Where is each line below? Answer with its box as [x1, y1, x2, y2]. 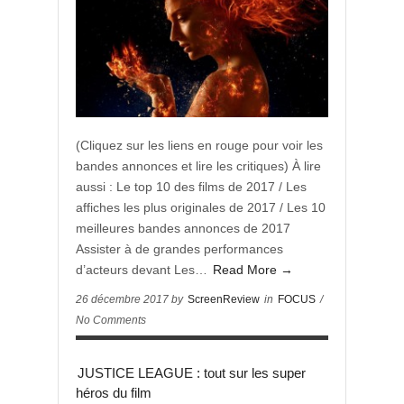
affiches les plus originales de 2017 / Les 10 [76, 200, 326, 215]
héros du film [76, 385, 151, 400]
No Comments [76, 314, 146, 326]
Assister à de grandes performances [76, 242, 283, 256]
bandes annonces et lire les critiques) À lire [76, 159, 321, 173]
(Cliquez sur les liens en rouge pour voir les [76, 138, 323, 152]
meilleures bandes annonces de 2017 [76, 221, 290, 235]
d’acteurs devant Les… [76, 262, 211, 277]
